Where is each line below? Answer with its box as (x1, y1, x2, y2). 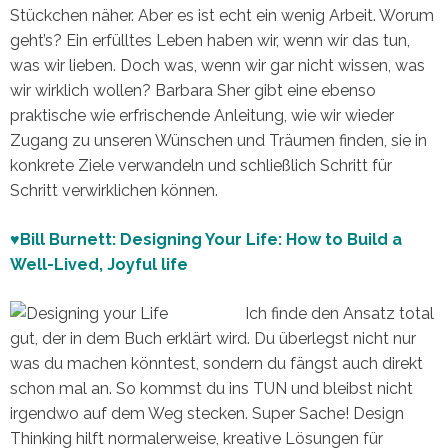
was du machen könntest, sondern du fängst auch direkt (10, 353, 423, 373)
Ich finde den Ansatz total (245, 303, 434, 323)
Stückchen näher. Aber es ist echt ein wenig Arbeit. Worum (10, 5, 434, 25)
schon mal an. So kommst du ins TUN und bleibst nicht (10, 378, 413, 398)
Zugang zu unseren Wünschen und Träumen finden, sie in (10, 130, 427, 150)
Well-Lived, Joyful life (10, 254, 188, 274)
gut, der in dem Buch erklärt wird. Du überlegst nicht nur (10, 328, 416, 348)
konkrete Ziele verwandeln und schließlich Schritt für (10, 155, 392, 175)
